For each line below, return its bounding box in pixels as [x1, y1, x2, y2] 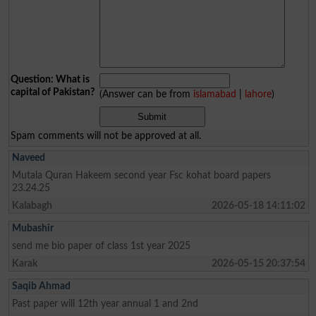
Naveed [11, 152, 45, 163]
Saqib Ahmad [11, 280, 71, 291]
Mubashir [11, 222, 54, 233]
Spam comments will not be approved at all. [10, 130, 201, 141]
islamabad [193, 88, 236, 99]
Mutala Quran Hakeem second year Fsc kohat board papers [11, 169, 271, 181]
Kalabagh [11, 200, 52, 211]
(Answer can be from [99, 88, 193, 99]
